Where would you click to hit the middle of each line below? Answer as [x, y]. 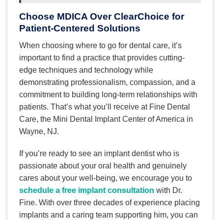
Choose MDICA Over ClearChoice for [102, 17]
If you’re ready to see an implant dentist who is [99, 154]
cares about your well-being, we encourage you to [106, 178]
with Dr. [168, 191]
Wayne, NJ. [39, 131]
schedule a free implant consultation [87, 191]
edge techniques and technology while [86, 70]
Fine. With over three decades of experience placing [110, 203]
